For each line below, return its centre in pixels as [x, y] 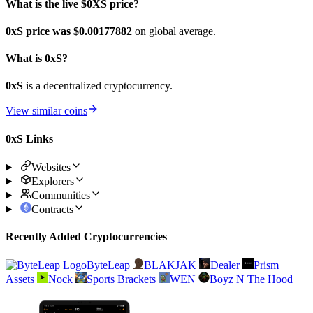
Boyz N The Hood [251, 279]
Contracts [52, 209]
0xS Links [29, 138]
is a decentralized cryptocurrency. [98, 86]
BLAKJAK [170, 265]
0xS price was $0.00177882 [70, 31]
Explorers [52, 181]
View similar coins [46, 111]
